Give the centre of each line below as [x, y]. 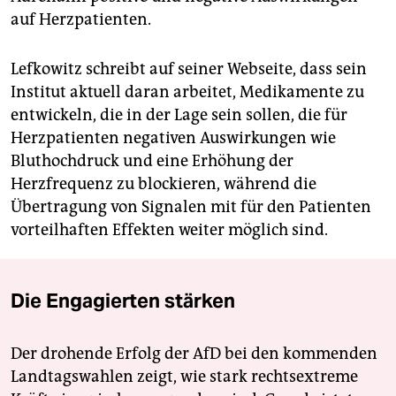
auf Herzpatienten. [81, 20]
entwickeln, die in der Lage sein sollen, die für [179, 115]
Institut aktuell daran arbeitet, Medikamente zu [187, 92]
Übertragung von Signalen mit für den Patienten [191, 207]
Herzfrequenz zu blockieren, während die [164, 184]
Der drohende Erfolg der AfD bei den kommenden [194, 354]
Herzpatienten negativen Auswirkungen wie [173, 138]
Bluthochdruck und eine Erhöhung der [152, 161]
